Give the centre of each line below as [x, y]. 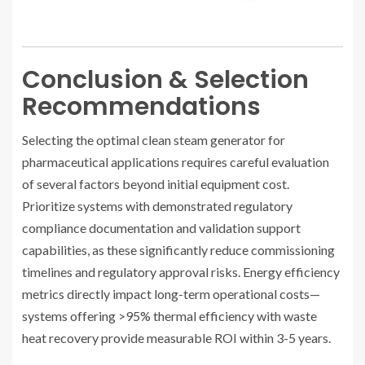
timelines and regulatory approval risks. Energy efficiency [181, 272]
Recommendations [141, 107]
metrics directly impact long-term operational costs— [171, 294]
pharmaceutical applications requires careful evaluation [176, 162]
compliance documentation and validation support [161, 228]
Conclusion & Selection [165, 80]
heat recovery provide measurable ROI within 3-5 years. [176, 338]
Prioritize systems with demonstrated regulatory [157, 206]
